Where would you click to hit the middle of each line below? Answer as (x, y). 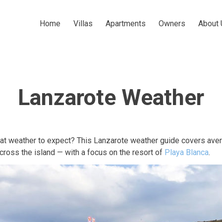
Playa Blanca (187, 152)
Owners (172, 24)
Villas (83, 24)
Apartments (126, 24)
